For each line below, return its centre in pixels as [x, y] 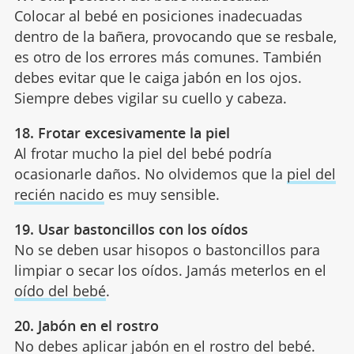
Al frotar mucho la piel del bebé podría [143, 153]
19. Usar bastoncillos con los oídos [131, 229]
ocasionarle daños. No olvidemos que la [150, 173]
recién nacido [59, 194]
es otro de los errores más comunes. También [168, 56]
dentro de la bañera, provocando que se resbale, [175, 36]
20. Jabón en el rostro [86, 325]
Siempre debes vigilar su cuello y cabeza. [150, 98]
